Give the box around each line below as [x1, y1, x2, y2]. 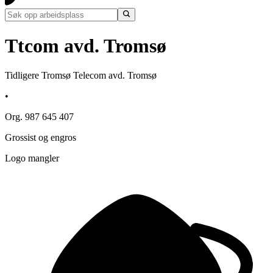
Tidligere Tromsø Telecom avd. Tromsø [5, 70, 157, 81]
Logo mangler [5, 153, 59, 164]
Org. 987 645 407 [5, 112, 74, 122]
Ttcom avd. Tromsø [5, 34, 166, 57]
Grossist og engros [5, 132, 76, 143]
